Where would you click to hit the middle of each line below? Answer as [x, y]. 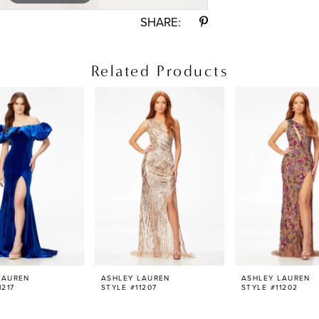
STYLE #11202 [270, 287]
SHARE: [161, 21]
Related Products [159, 71]
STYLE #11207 [129, 287]
